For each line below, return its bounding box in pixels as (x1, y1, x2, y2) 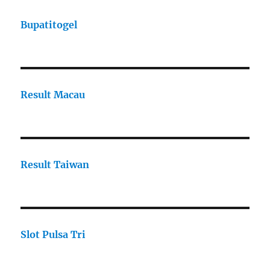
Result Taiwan (20, 159, 90, 171)
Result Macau (20, 89, 86, 101)
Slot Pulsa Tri (20, 228, 86, 241)
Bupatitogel (20, 19, 78, 31)
